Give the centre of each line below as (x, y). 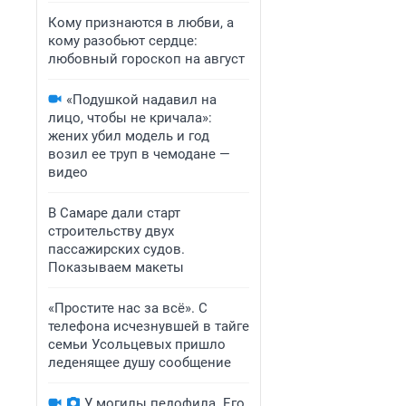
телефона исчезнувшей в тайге (149, 326)
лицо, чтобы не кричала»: (130, 118)
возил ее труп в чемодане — (139, 154)
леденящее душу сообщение (140, 362)
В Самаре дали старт (114, 213)
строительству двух (111, 231)
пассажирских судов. (116, 249)
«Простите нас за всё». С (128, 308)
